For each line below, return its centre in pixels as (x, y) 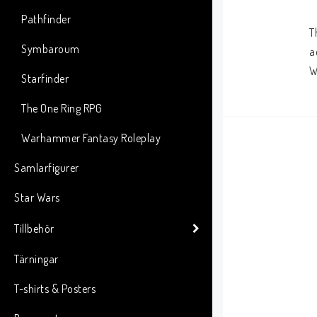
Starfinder (45, 79)
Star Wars (37, 197)
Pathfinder (46, 19)
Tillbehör (34, 228)
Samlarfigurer (47, 168)
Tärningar (36, 259)
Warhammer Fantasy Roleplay (91, 138)
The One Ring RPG (62, 108)
